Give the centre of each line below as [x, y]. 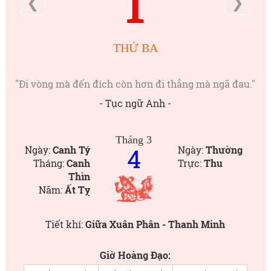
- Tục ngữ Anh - [135, 103]
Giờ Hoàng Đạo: [135, 255]
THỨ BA [135, 48]
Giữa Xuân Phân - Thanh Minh [155, 224]
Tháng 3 [134, 140]
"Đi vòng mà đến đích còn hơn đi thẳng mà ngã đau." [135, 84]
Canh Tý [71, 150]
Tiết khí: [66, 224]
